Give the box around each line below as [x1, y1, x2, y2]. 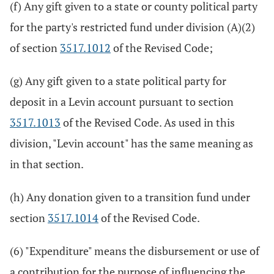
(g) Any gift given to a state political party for [10, 73, 226, 88]
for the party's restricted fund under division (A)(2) [10, 20, 255, 34]
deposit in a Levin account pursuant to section [10, 94, 234, 109]
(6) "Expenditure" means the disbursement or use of [10, 243, 259, 258]
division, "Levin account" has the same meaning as [10, 136, 253, 150]
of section [10, 40, 60, 55]
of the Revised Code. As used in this [61, 115, 235, 130]
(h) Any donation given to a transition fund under [10, 190, 250, 204]
